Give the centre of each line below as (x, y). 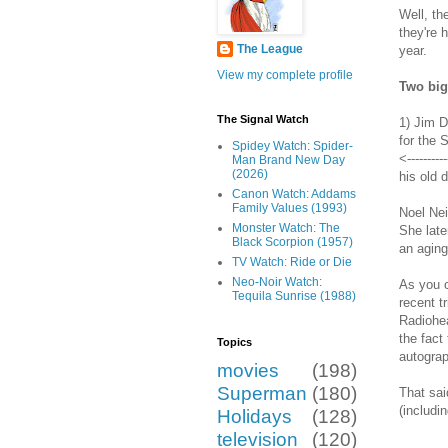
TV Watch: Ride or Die (292, 262)
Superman (262, 394)
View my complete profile (285, 75)
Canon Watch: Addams (294, 194)
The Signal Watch (263, 119)
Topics (234, 342)
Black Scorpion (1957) (292, 242)
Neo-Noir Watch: (277, 282)
